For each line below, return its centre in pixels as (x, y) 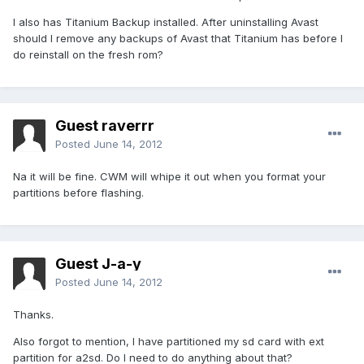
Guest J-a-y (98, 264)
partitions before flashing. (78, 193)
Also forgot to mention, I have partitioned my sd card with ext (169, 342)
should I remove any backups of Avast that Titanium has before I (178, 39)
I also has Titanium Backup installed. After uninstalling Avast (166, 22)
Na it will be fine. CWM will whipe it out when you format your (169, 177)
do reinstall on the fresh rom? (88, 55)
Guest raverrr (105, 126)
